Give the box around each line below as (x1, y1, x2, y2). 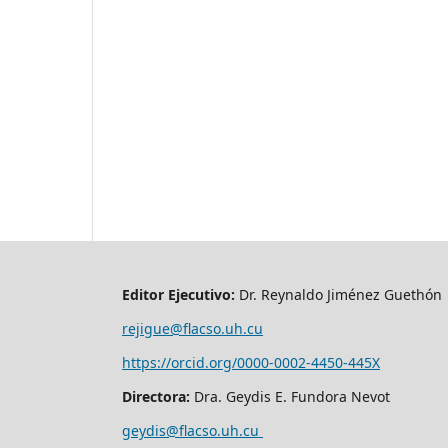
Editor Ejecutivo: (122, 285, 235, 305)
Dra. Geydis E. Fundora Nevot (194, 387, 394, 407)
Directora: (122, 387, 194, 407)
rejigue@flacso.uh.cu (122, 319, 263, 339)
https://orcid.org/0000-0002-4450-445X (122, 353, 380, 373)
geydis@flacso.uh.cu (122, 421, 263, 441)
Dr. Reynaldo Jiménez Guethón (235, 285, 446, 305)
